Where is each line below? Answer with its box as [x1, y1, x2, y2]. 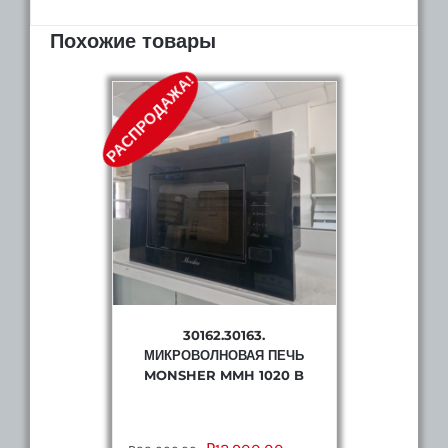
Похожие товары [50, 28, 216, 53]
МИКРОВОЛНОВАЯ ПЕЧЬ [144, 346, 304, 363]
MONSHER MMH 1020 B [144, 366, 304, 383]
